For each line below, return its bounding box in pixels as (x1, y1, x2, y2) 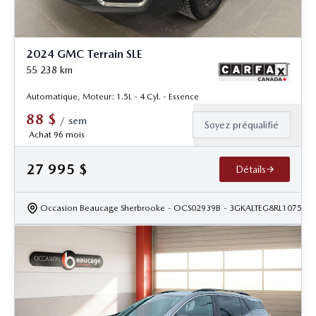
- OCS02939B (168, 202, 221, 213)
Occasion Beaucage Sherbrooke (40, 202, 165, 213)
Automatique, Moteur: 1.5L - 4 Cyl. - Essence (26, 91, 199, 102)
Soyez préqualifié (205, 119, 279, 130)
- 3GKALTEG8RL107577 (224, 202, 312, 213)
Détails (235, 163, 266, 175)
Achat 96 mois (28, 129, 85, 140)
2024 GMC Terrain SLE (26, 47, 142, 61)
